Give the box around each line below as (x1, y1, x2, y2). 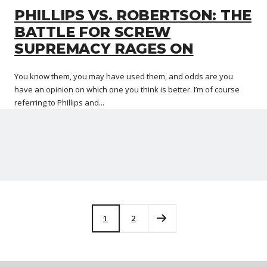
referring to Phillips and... (14, 97, 104, 108)
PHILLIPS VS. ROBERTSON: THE (14, 6, 252, 24)
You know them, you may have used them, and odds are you (14, 70, 233, 82)
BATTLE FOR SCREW (14, 23, 171, 41)
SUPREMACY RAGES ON (14, 39, 194, 57)
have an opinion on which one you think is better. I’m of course (14, 83, 240, 95)
